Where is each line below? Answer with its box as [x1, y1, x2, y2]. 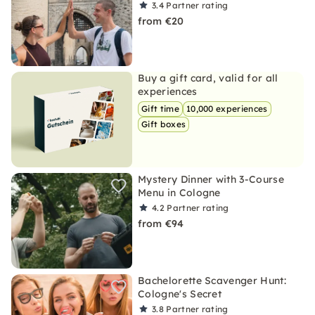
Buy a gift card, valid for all [138, 72, 278, 84]
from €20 [138, 15, 184, 27]
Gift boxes [141, 119, 186, 129]
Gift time [141, 103, 179, 114]
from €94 [138, 217, 184, 230]
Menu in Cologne [138, 186, 221, 199]
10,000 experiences [186, 103, 268, 114]
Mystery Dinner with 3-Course [138, 173, 284, 186]
